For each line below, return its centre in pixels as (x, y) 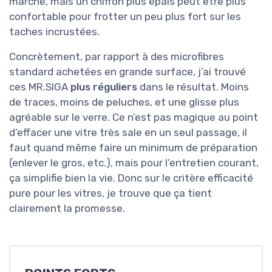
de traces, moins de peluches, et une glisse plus (124, 102)
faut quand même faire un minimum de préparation (133, 148)
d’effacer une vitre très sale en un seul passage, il (128, 133)
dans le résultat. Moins (193, 87)
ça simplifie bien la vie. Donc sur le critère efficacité (131, 178)
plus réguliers (104, 87)
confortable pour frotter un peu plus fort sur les (125, 17)
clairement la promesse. (67, 209)
